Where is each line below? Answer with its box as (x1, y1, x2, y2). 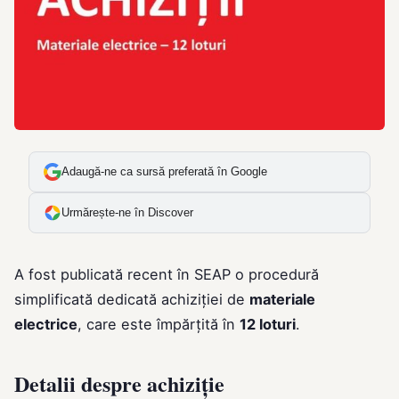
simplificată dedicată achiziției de (14, 290, 249, 309)
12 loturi (240, 315, 296, 334)
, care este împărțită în (77, 315, 240, 334)
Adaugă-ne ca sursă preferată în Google (61, 166, 267, 179)
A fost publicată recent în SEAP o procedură (14, 265, 319, 284)
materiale (249, 290, 315, 309)
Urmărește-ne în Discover (61, 207, 193, 220)
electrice (14, 315, 77, 334)
